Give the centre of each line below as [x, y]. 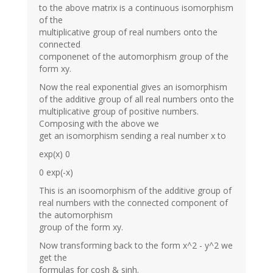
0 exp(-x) [56, 172]
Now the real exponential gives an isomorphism [133, 87]
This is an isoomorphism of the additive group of [135, 190]
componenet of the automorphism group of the [134, 56]
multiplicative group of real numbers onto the [128, 32]
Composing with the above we [99, 123]
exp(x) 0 [55, 154]
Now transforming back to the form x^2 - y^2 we [136, 245]
